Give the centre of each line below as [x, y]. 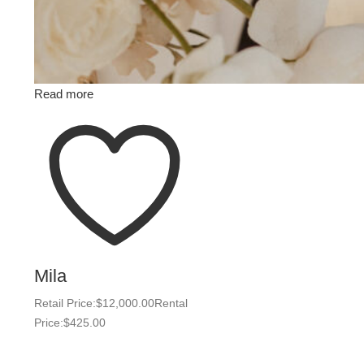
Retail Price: [65, 303]
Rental [171, 303]
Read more [64, 94]
